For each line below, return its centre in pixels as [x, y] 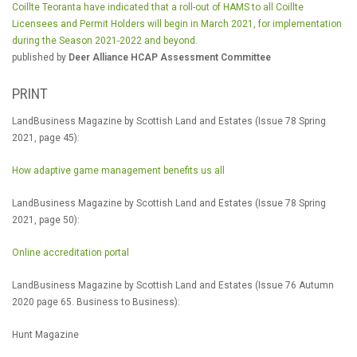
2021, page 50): [46, 220]
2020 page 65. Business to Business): [96, 302]
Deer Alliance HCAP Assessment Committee [170, 57]
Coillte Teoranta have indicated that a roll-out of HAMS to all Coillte [158, 7]
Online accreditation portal [71, 253]
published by [40, 57]
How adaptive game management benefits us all [118, 171]
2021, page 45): [46, 138]
